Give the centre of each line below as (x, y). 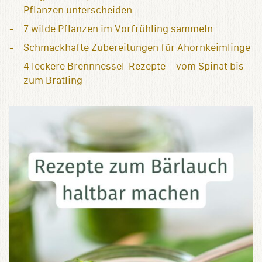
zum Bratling (53, 80)
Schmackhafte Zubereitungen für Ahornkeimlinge (137, 47)
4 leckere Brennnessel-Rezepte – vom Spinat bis (134, 66)
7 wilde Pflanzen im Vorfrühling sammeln (118, 29)
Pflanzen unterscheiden (78, 10)
